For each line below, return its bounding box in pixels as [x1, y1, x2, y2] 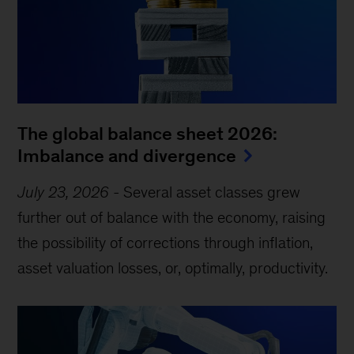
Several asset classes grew [123, 183, 301, 201]
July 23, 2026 [17, 183, 110, 201]
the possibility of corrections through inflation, [17, 233, 314, 251]
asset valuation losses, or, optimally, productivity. [17, 258, 329, 277]
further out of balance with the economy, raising [17, 208, 326, 226]
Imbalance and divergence [17, 145, 237, 166]
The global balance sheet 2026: [17, 122, 278, 144]
